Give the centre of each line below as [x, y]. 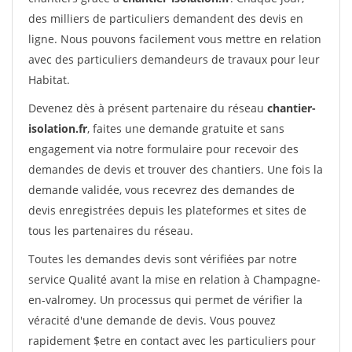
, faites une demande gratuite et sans [186, 128]
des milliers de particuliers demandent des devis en [166, 18]
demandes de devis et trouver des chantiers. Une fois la [176, 169]
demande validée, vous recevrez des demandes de [161, 190]
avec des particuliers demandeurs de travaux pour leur [174, 59]
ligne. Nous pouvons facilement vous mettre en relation [175, 39]
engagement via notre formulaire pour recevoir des [163, 149]
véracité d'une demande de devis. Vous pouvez [152, 320]
